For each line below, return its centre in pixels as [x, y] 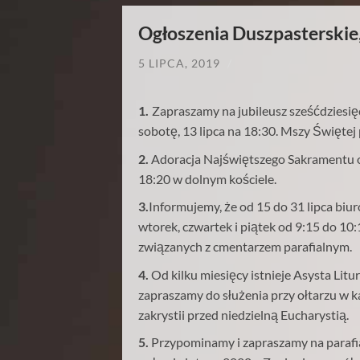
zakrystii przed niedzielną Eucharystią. [246, 314]
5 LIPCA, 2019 [179, 63]
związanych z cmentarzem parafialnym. [245, 247]
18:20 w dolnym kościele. [207, 178]
